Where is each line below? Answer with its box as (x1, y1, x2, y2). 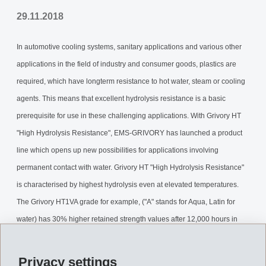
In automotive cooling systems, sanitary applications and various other (17, 43, 242, 51)
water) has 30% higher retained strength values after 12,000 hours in (17, 215, 237, 223)
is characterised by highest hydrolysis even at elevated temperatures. (17, 180, 239, 189)
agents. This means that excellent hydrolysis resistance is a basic (17, 94, 226, 103)
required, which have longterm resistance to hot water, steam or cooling (17, 77, 245, 85)
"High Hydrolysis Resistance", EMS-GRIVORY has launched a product (17, 129, 242, 137)
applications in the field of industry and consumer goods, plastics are (17, 60, 236, 68)
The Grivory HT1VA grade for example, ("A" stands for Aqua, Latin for (17, 198, 235, 206)
